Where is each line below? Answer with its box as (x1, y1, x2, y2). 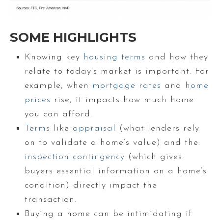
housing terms (83, 52, 145, 62)
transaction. (25, 194, 77, 204)
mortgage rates (92, 81, 161, 90)
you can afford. (25, 109, 92, 119)
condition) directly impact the (25, 180, 157, 190)
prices (25, 95, 51, 105)
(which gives (125, 152, 182, 162)
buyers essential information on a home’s (25, 166, 207, 176)
